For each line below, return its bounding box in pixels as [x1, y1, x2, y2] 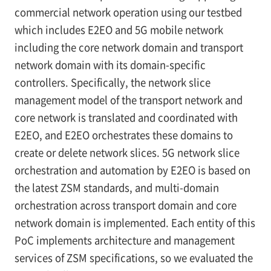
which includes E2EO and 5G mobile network [14, 22, 223, 38]
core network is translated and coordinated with [14, 110, 238, 125]
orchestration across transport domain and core [14, 198, 237, 213]
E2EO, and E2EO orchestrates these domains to [14, 128, 233, 143]
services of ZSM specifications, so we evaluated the [14, 250, 253, 266]
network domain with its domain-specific [14, 57, 206, 73]
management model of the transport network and [14, 93, 243, 108]
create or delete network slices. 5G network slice [14, 145, 240, 160]
